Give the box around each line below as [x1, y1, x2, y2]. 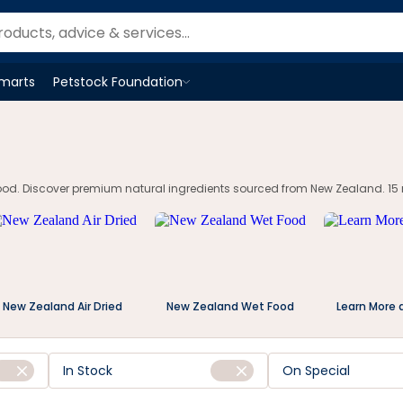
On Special [282, 362, 350, 380]
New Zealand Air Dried [2, 299, 122, 314]
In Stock [63, 362, 113, 380]
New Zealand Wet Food [166, 299, 294, 314]
